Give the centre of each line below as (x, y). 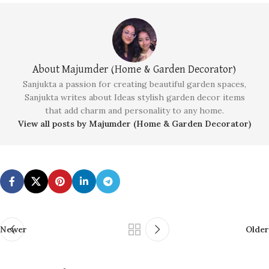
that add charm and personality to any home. (134, 111)
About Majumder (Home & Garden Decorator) (134, 70)
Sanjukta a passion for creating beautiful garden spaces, (134, 84)
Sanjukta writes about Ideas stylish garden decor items (134, 98)
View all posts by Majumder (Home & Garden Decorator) (134, 124)
